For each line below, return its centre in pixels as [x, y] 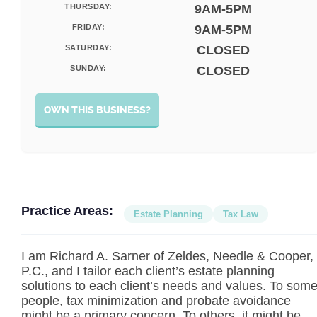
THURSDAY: [88, 6]
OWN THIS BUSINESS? [97, 110]
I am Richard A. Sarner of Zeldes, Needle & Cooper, [167, 256]
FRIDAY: [88, 27]
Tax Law [241, 214]
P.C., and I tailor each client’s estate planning [148, 271]
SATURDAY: [88, 47]
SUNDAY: [88, 68]
